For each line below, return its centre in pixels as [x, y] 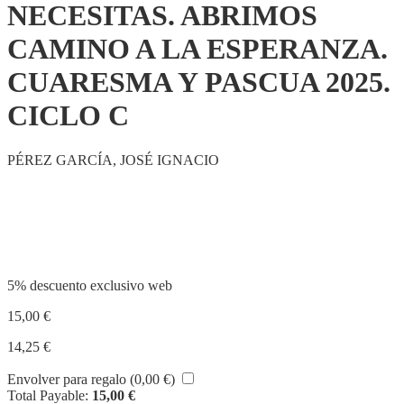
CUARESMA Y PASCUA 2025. [199, 83]
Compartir [57, 229]
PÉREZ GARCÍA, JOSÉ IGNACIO [113, 160]
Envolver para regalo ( [71, 379]
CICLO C [68, 116]
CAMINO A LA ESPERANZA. [197, 49]
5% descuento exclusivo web [90, 285]
